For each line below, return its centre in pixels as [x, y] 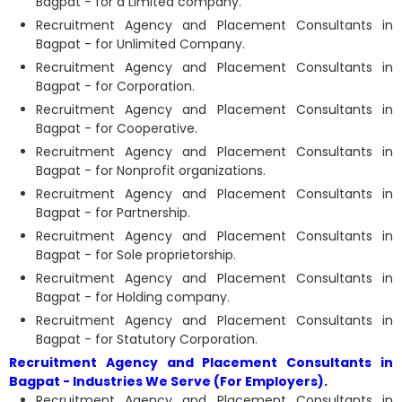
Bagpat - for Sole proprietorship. [136, 255]
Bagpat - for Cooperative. [117, 128]
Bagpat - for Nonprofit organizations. [151, 170]
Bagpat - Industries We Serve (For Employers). [168, 381]
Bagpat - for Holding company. [133, 297]
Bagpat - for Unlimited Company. [140, 44]
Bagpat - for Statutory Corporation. [147, 339]
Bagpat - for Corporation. [115, 86]
